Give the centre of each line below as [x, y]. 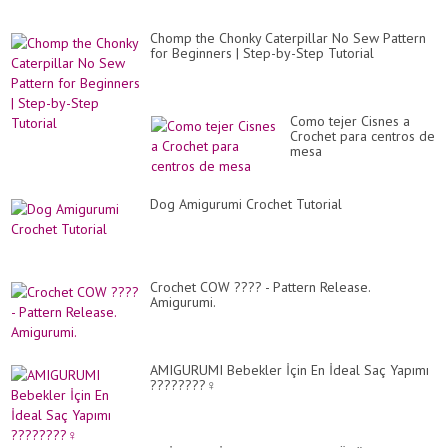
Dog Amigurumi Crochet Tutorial [246, 204]
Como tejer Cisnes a [350, 121]
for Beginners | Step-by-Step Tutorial [262, 53]
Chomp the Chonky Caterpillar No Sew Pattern [288, 38]
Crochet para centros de [362, 136]
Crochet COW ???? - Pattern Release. [260, 287]
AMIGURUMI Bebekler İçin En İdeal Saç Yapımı [289, 370]
